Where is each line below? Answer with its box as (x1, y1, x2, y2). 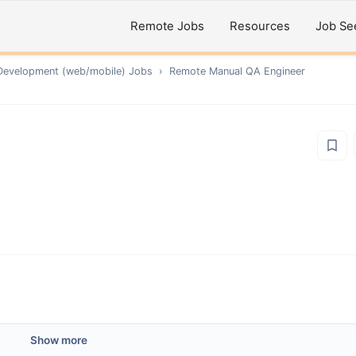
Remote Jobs (130, 19, 204, 33)
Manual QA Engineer (209, 65, 305, 77)
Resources (230, 19, 290, 33)
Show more (30, 334, 87, 346)
